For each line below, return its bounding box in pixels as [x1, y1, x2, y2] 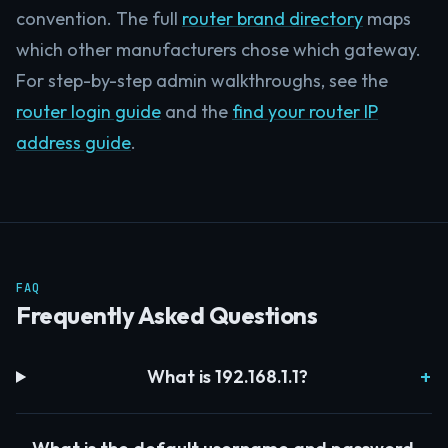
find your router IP [232, 100, 378, 123]
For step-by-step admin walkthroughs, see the [16, 69, 388, 92]
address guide [16, 131, 131, 154]
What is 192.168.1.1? [147, 365, 309, 388]
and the [161, 100, 232, 123]
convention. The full [16, 7, 182, 30]
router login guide [16, 100, 161, 123]
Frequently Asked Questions [16, 300, 318, 330]
